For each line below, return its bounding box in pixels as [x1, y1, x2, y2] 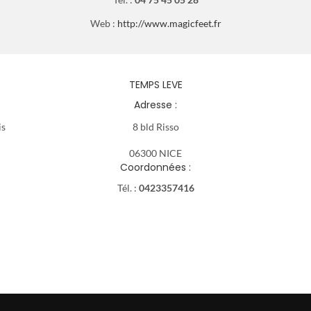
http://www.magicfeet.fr [117, 17, 221, 29]
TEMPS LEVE [128, 77, 183, 92]
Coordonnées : [120, 160, 191, 174]
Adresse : [134, 97, 177, 112]
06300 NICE [129, 146, 182, 159]
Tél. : [117, 181, 139, 194]
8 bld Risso [132, 120, 179, 133]
